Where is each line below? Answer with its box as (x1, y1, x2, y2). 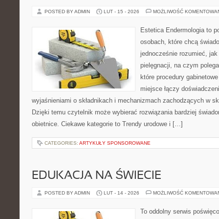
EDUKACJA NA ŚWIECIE (32, 171, 161, 181)
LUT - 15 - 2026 (104, 9, 139, 14)
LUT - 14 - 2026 (104, 190, 139, 196)
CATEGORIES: (44, 140, 79, 146)
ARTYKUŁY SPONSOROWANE (79, 140, 151, 146)
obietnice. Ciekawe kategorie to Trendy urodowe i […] (32, 120, 183, 128)
